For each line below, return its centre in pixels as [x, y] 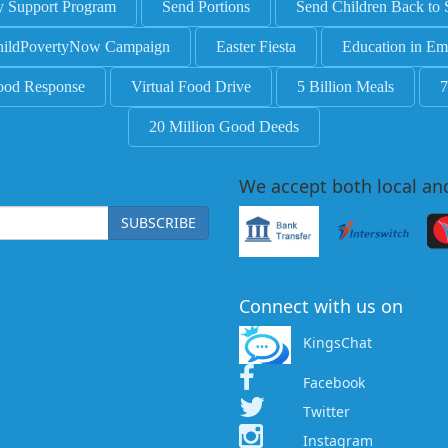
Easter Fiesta [255, 47]
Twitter [326, 411]
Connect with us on [321, 305]
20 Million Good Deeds [224, 127]
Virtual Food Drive [191, 87]
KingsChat [337, 343]
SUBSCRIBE [158, 223]
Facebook [334, 382]
